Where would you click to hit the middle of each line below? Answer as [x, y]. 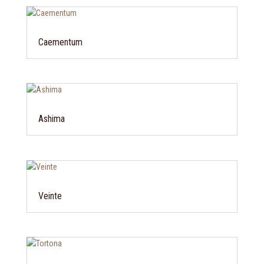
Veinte [50, 196]
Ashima [51, 119]
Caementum [60, 42]
